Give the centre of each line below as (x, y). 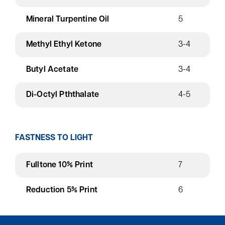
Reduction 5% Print (62, 190)
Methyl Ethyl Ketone (64, 45)
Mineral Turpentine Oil (68, 20)
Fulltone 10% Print (60, 165)
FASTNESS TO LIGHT (54, 138)
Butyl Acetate (52, 70)
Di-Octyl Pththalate (63, 95)
